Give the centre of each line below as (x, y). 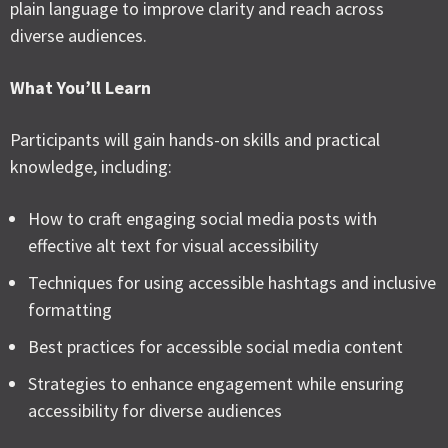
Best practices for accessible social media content (215, 346)
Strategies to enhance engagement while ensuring (216, 383)
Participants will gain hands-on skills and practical (195, 139)
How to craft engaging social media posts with (202, 218)
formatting (70, 309)
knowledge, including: (91, 166)
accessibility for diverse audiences (155, 410)
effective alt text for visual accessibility (173, 245)
